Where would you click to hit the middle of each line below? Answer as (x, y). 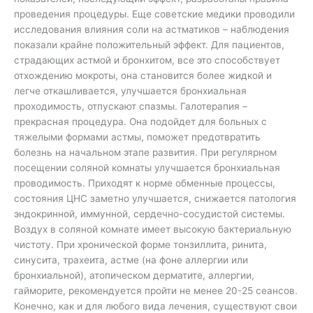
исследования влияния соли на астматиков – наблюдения (152, 30)
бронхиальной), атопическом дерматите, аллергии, (134, 276)
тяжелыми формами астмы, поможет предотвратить (137, 137)
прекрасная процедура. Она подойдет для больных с (140, 122)
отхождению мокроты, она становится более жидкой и (143, 76)
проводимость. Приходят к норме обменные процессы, (145, 183)
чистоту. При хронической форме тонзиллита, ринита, (140, 245)
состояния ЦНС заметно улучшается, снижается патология (155, 199)
